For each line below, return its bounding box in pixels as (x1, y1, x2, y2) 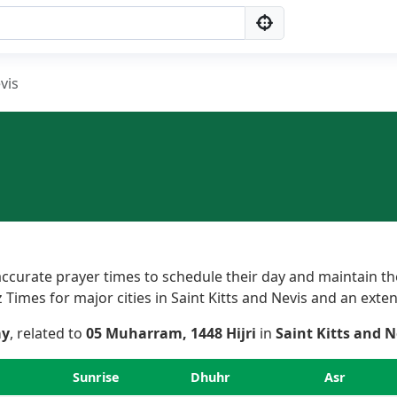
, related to (10, 323, 86, 343)
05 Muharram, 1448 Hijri (86, 323, 256, 343)
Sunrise (73, 369, 120, 385)
